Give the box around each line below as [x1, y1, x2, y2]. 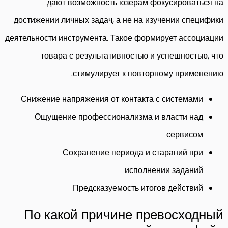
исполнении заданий [125, 164, 203, 176]
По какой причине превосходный [24, 205, 223, 224]
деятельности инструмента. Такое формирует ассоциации [5, 32, 223, 44]
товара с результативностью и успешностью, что [41, 49, 223, 62]
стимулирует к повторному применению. [73, 67, 223, 79]
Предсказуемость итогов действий [73, 182, 203, 194]
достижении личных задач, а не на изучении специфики [14, 14, 223, 26]
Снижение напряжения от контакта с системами [21, 93, 203, 105]
